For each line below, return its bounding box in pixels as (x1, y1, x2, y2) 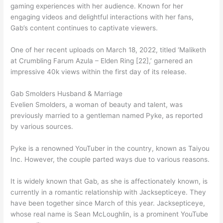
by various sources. (10, 122, 74, 131)
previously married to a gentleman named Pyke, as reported (10, 111, 203, 120)
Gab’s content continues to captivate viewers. (10, 24, 158, 32)
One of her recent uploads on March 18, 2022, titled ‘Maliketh (10, 46, 207, 54)
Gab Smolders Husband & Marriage (10, 90, 123, 98)
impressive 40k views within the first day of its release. (10, 68, 187, 76)
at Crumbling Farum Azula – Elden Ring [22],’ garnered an (10, 57, 193, 65)
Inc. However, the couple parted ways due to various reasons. (10, 155, 210, 164)
